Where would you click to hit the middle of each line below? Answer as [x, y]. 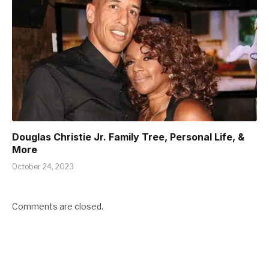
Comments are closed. [58, 207]
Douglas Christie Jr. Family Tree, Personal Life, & [128, 137]
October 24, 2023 [43, 167]
